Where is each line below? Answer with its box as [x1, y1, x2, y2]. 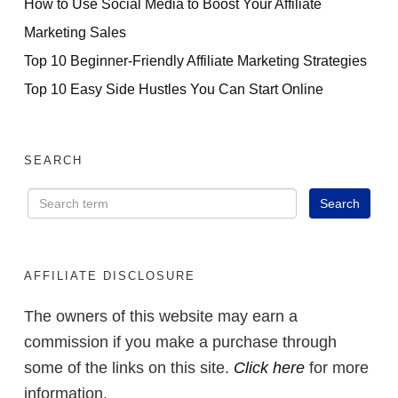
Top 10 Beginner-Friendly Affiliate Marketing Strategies [24, 52, 367, 69]
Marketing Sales [24, 24, 126, 41]
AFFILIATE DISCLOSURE [24, 269, 195, 283]
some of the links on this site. [24, 359, 234, 378]
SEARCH [24, 154, 83, 168]
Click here [234, 359, 305, 378]
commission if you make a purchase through [24, 333, 337, 352]
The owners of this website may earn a [24, 307, 298, 326]
